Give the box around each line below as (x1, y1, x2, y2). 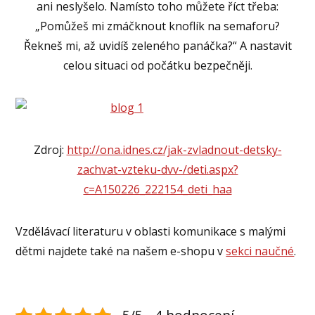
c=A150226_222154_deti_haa (83, 181, 232, 197)
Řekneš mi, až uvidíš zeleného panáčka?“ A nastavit (23, 37, 292, 53)
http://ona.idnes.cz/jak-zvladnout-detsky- (66, 141, 282, 157)
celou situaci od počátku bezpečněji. (63, 57, 252, 73)
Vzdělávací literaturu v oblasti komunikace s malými (15, 223, 286, 239)
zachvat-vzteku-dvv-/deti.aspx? (77, 161, 238, 177)
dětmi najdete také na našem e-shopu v (15, 243, 226, 259)
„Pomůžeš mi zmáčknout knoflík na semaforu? (35, 18, 280, 34)
